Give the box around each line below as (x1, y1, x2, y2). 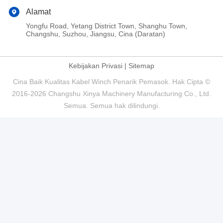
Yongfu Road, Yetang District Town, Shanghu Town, (26, 22, 187, 30)
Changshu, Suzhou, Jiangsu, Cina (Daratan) (26, 30, 165, 38)
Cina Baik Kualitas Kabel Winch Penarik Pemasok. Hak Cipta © (13, 78, 210, 86)
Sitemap (128, 62, 154, 70)
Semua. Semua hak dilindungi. (63, 102, 160, 110)
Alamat (26, 7, 51, 16)
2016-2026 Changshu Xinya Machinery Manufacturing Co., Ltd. (12, 90, 211, 98)
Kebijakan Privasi (69, 62, 122, 70)
